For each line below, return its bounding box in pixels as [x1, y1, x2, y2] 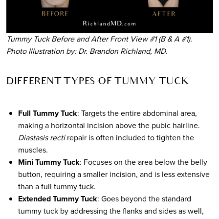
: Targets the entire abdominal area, [77, 107, 197, 118]
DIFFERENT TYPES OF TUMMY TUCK [6, 77, 189, 87]
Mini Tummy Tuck [18, 156, 80, 168]
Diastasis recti [18, 131, 65, 143]
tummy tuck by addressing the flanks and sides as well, [18, 205, 204, 216]
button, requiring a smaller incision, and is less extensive [18, 168, 210, 179]
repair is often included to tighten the [65, 131, 194, 143]
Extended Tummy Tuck [18, 193, 97, 204]
